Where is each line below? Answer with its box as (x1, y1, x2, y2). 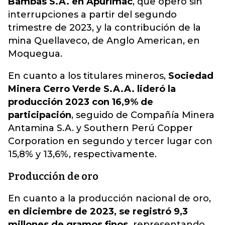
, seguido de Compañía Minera (71, 109, 214, 121)
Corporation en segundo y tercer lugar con (8, 136, 212, 147)
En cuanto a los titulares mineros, (8, 70, 168, 81)
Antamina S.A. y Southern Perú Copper (8, 123, 193, 134)
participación (8, 109, 71, 121)
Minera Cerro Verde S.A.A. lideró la (8, 83, 176, 94)
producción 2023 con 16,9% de (8, 96, 153, 107)
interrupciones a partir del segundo (8, 9, 177, 20)
